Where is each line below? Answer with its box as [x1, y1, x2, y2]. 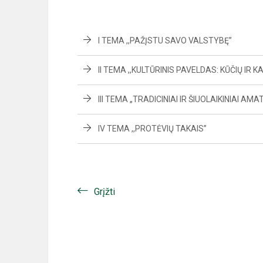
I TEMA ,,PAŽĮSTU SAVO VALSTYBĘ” [98, 36, 232, 45]
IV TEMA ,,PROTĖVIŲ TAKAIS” [98, 124, 207, 133]
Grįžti [94, 186, 115, 197]
